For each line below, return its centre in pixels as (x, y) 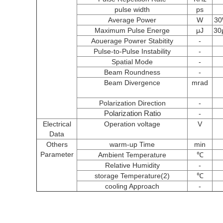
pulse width (132, 9)
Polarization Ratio (132, 113)
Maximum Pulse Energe (132, 30)
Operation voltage (132, 124)
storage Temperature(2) (132, 176)
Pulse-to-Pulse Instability (132, 51)
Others (57, 144)
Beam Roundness (132, 72)
